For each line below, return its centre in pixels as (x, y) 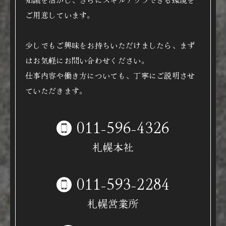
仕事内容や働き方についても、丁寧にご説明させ (110, 75)
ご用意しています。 (60, 15)
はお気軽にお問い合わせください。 (87, 60)
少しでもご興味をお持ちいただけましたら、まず (110, 45)
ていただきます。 (56, 91)
